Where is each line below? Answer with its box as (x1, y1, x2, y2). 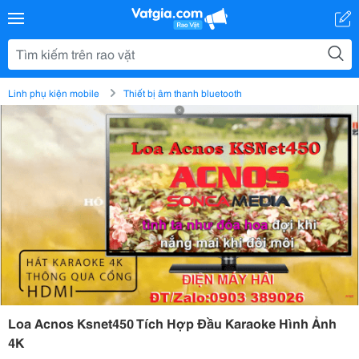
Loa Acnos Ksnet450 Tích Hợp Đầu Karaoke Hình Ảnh (8, 313, 337, 332)
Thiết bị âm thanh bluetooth (123, 86, 242, 99)
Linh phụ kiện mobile (8, 86, 99, 99)
